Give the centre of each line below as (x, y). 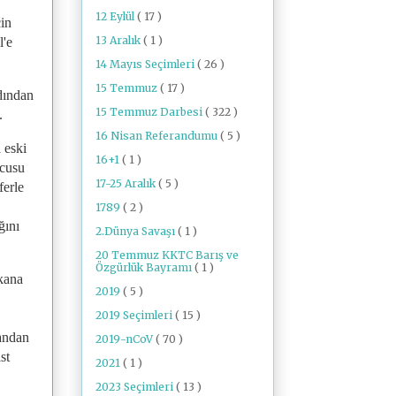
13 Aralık (119, 40)
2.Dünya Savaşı (137, 231)
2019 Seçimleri (135, 315)
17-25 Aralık (127, 183)
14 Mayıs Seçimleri (146, 64)
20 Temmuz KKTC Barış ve (167, 255)
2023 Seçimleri (136, 386)
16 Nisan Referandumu (158, 135)
